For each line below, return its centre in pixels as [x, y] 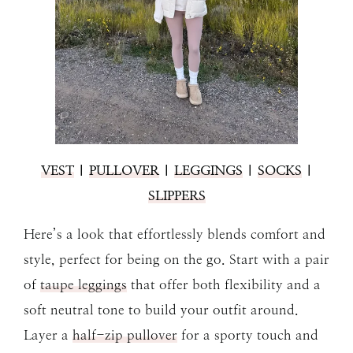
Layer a [48, 334]
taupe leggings [84, 284]
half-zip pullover [125, 334]
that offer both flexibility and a [224, 284]
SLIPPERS [176, 195]
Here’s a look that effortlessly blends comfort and [175, 234]
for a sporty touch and [248, 334]
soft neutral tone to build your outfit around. [161, 309]
